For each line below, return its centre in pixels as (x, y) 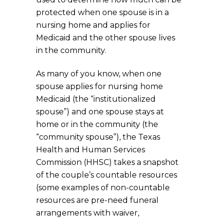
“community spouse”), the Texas (98, 137)
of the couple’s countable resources (107, 175)
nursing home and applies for (93, 25)
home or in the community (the (97, 124)
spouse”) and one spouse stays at (100, 111)
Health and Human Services (91, 149)
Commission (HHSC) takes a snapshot (107, 162)
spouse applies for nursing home (100, 86)
